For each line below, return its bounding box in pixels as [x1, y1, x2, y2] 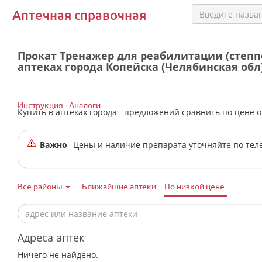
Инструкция [18, 99, 63, 110]
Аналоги [69, 99, 101, 110]
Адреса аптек [18, 230, 84, 244]
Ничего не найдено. [18, 249, 98, 260]
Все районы [18, 181, 64, 191]
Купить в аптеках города [18, 106, 122, 118]
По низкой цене [164, 181, 225, 191]
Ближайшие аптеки [82, 181, 156, 191]
